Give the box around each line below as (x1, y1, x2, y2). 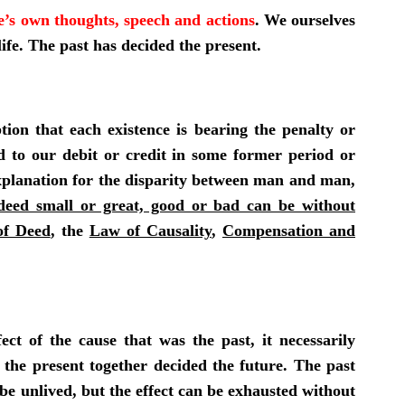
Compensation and (221, 221, 355, 240)
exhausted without (227, 381, 356, 400)
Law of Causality (89, 221, 212, 240)
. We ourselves (254, 10, 355, 29)
